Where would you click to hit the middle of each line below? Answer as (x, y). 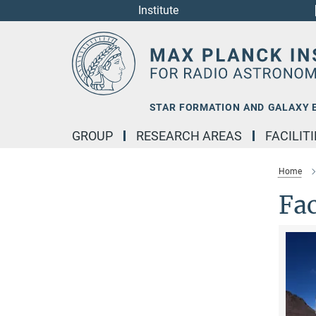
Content (23, 32)
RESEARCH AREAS (189, 136)
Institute (158, 10)
